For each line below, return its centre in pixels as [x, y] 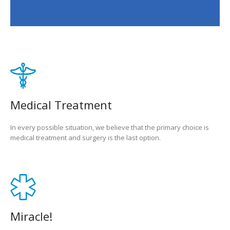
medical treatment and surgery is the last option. [85, 138]
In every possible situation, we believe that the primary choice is [109, 128]
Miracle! [31, 216]
